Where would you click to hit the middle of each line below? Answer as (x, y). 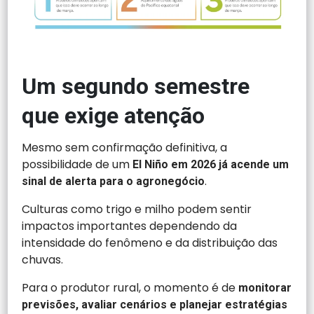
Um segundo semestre (136, 86)
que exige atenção (114, 115)
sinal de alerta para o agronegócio (114, 181)
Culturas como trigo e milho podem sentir (137, 209)
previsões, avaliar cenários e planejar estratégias (155, 304)
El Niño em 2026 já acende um (211, 164)
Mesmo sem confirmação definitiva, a (125, 147)
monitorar (265, 287)
